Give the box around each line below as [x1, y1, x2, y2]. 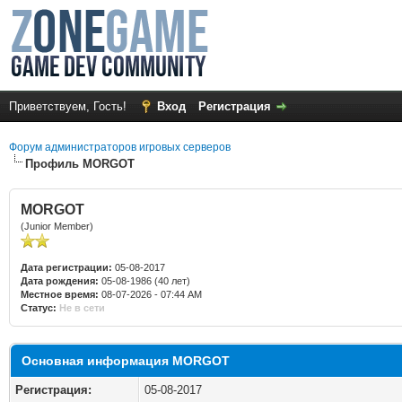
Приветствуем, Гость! [9, 100, 130, 113]
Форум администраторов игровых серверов [9, 141, 231, 153]
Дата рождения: [21, 275, 99, 286]
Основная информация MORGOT [22, 354, 230, 368]
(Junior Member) [21, 221, 93, 232]
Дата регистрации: [21, 262, 112, 273]
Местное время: [21, 289, 99, 300]
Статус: [21, 302, 57, 313]
